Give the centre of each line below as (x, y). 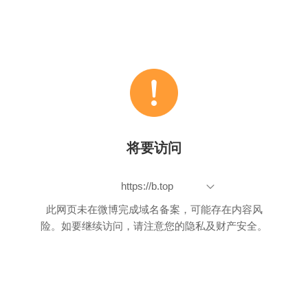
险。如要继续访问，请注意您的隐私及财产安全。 (154, 226)
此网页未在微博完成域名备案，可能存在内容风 (154, 209)
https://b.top (147, 186)
